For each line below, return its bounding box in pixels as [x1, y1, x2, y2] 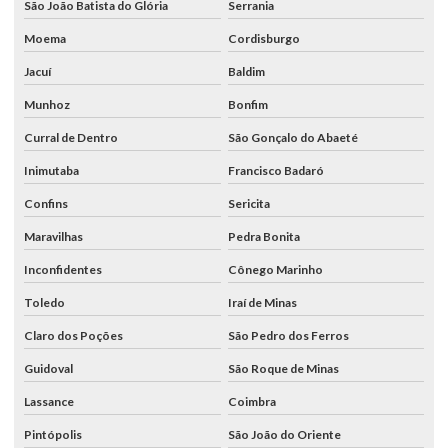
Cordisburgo [227, 30, 300, 46]
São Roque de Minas [227, 360, 339, 376]
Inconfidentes [24, 261, 102, 277]
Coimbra [227, 393, 276, 409]
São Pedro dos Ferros [227, 327, 349, 343]
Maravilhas [24, 228, 83, 244]
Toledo [24, 294, 65, 310]
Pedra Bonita [227, 228, 300, 244]
